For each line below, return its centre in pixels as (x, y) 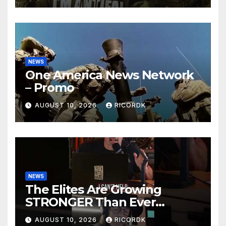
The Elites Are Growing (93, 189)
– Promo (50, 87)
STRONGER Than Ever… (95, 202)
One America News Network (110, 75)
